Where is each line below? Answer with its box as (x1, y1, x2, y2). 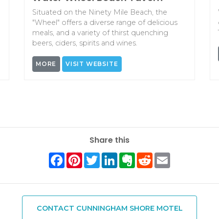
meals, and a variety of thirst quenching (32, 28, 168, 37)
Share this (89, 134, 130, 146)
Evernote (135, 152, 172, 161)
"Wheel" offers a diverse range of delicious (32, 18, 177, 27)
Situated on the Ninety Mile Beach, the (32, 7, 167, 17)
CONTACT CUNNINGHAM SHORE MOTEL (36, 203, 183, 213)
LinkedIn (117, 152, 152, 161)
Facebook (65, 152, 103, 161)
